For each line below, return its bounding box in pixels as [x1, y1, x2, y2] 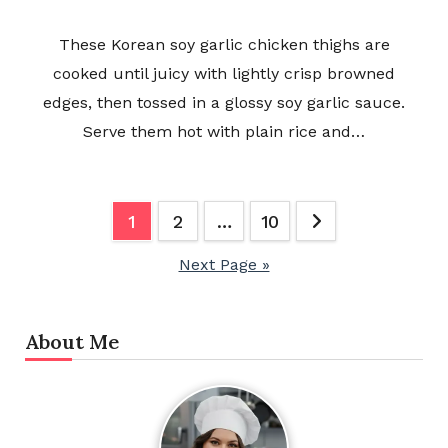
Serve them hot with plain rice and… [83, 122, 365, 142]
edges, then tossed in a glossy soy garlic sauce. [43, 93, 405, 113]
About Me [24, 329, 119, 355]
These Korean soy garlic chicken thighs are [58, 35, 390, 55]
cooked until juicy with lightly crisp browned [53, 64, 395, 84]
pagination [8, 239, 173, 281]
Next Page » [178, 255, 270, 275]
